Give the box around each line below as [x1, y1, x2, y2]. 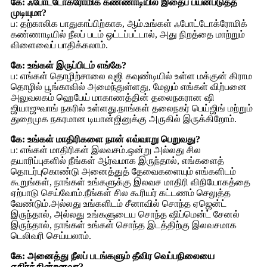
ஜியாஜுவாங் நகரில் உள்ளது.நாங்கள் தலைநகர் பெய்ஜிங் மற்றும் [11, 103, 253, 114]
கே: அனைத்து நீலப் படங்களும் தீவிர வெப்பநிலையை [11, 251, 215, 262]
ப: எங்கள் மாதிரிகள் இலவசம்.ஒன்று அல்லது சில [11, 145, 201, 156]
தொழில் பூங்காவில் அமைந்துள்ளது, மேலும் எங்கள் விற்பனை [11, 82, 247, 92]
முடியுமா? [11, 8, 46, 18]
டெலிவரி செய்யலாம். [11, 231, 91, 241]
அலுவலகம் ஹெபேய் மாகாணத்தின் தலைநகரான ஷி [11, 92, 215, 103]
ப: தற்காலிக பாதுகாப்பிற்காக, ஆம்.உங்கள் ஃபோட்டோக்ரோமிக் [11, 18, 247, 29]
